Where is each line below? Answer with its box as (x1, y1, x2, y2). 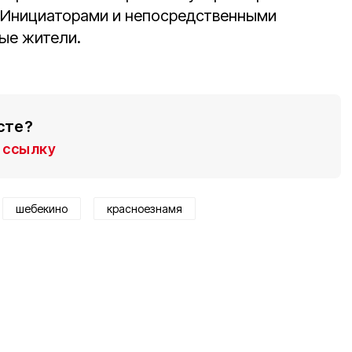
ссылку (2, 141, 56, 157)
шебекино (16, 202, 68, 215)
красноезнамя (107, 202, 182, 215)
